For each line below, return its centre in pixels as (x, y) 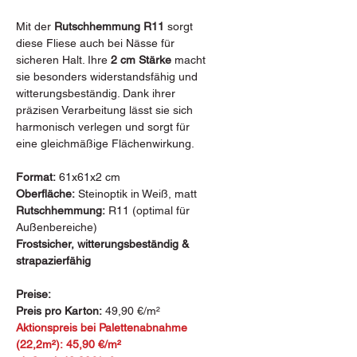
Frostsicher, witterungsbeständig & (102, 244)
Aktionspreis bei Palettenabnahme (102, 328)
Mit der (35, 26)
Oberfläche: (45, 194)
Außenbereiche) (57, 227)
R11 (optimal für (147, 210)
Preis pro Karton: (59, 311)
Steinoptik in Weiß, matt (136, 194)
